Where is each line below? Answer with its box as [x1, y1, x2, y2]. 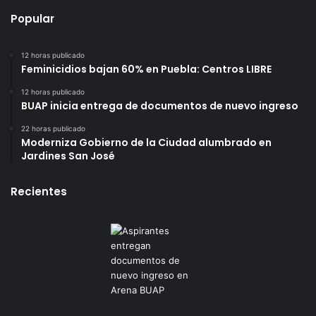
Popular [11, 11, 54, 26]
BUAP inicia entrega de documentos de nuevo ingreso [21, 99, 298, 113]
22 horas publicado [21, 124, 85, 133]
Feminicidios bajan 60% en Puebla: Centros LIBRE [21, 62, 272, 76]
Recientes [11, 184, 67, 199]
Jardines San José [21, 149, 115, 163]
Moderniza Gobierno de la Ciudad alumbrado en [21, 135, 272, 150]
